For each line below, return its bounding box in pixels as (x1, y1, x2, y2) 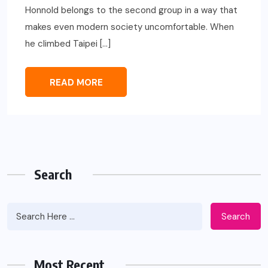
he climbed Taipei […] (25, 38, 111, 50)
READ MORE (49, 77, 103, 89)
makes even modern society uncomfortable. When (25, 21, 234, 33)
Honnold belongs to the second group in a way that (25, 4, 237, 17)
